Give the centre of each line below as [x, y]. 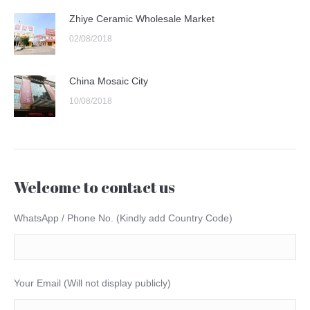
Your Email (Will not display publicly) [92, 283]
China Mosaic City [109, 81]
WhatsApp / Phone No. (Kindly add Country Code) [123, 218]
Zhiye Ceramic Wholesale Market [142, 19]
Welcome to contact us [94, 188]
